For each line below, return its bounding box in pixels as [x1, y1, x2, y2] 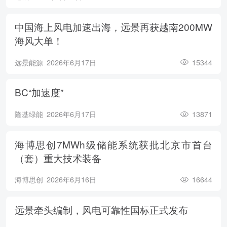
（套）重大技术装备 [14, 150, 101, 165]
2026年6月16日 [46, 174, 96, 185]
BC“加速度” [14, 85, 63, 99]
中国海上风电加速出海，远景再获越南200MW [14, 20, 212, 34]
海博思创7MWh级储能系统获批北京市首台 [14, 137, 212, 151]
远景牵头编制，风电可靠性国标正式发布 [14, 202, 188, 216]
